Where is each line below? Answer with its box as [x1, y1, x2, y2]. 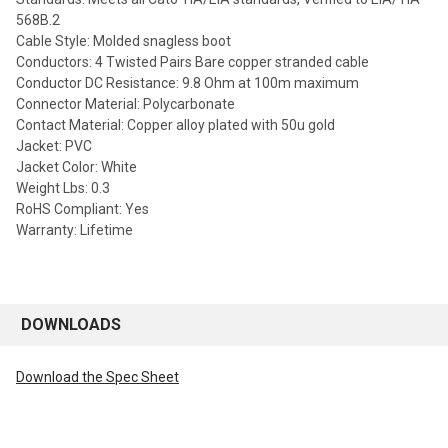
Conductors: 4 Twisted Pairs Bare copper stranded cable [16, 54, 369, 71]
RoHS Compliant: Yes [16, 201, 149, 218]
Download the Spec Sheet [16, 369, 179, 386]
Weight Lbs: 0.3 [16, 180, 110, 197]
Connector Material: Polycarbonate [16, 96, 235, 113]
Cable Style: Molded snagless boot [16, 33, 231, 50]
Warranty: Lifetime [16, 222, 133, 239]
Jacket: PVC [16, 138, 92, 155]
